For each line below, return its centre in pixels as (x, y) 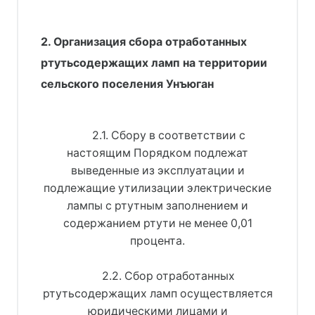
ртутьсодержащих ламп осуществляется (157, 293)
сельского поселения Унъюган (127, 84)
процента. (157, 240)
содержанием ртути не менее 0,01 (157, 223)
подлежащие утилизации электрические (157, 188)
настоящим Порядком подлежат (157, 153)
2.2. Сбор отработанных (169, 276)
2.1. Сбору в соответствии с (168, 135)
